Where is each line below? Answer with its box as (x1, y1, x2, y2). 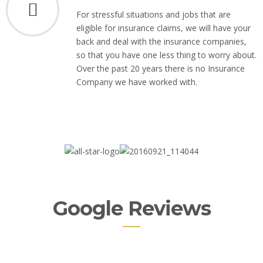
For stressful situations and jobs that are (76, 9, 231, 20)
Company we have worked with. (76, 76, 197, 87)
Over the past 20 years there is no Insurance (76, 63, 245, 74)
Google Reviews (52, 196, 211, 221)
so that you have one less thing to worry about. (76, 49, 257, 60)
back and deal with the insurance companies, (76, 36, 247, 47)
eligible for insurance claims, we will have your (76, 22, 251, 33)
